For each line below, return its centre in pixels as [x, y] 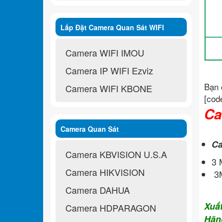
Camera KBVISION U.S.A [116, 154]
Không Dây [79, 39]
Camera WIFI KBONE [109, 88]
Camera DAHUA [98, 190]
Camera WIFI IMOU [105, 52]
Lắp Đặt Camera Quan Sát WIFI [112, 27]
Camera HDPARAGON [111, 207]
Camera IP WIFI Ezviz [109, 70]
